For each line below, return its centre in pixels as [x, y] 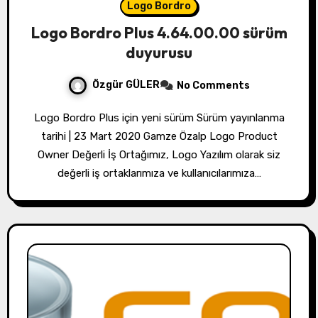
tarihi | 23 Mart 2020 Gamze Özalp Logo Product [159, 137]
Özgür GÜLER [126, 85]
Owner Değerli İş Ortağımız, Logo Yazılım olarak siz [159, 155]
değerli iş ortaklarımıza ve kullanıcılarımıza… [159, 174]
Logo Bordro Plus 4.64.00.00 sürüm [159, 33]
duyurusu [159, 53]
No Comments [213, 86]
